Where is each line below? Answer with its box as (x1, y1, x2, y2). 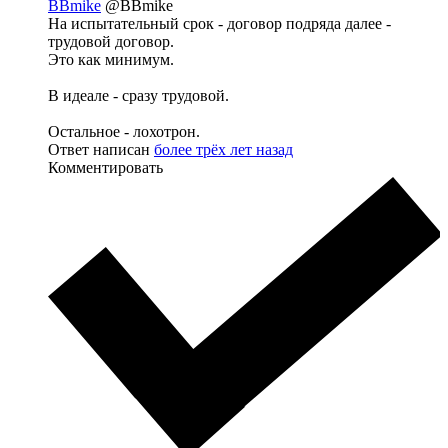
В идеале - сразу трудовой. (48, 86, 229, 104)
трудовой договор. (48, 32, 174, 50)
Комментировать (48, 158, 163, 176)
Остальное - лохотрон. (48, 122, 200, 140)
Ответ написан (48, 140, 154, 158)
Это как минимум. (48, 50, 174, 68)
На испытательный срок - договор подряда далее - (48, 14, 391, 32)
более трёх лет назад (154, 140, 293, 158)
